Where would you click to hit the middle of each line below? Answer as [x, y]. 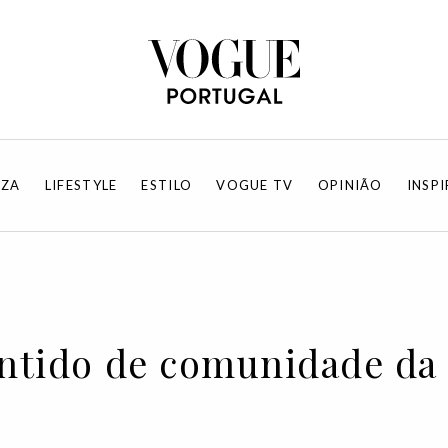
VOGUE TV [255, 185]
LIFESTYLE [81, 185]
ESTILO [167, 185]
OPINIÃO [350, 185]
